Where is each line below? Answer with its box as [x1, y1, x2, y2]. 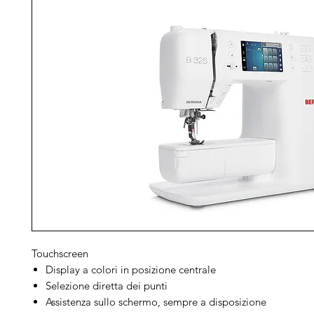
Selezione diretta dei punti [46, 278, 168, 292]
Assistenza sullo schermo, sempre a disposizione [46, 294, 266, 308]
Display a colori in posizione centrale [46, 262, 216, 276]
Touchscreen [32, 246, 88, 260]
